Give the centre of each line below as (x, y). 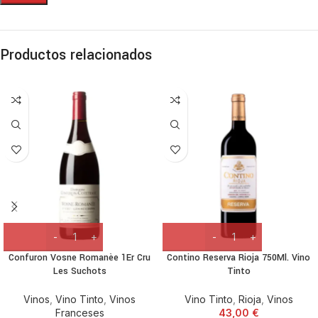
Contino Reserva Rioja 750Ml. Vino (238, 257)
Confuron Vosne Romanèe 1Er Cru (79, 257)
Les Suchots (79, 271)
